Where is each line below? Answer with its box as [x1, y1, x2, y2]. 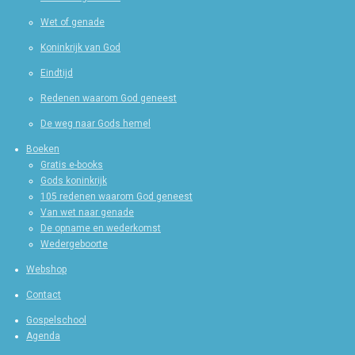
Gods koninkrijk [40, 174, 107, 186]
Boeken [26, 143, 59, 155]
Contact [26, 288, 61, 300]
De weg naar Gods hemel [40, 117, 151, 129]
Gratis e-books [40, 158, 103, 170]
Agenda [26, 330, 60, 342]
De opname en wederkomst [40, 222, 161, 234]
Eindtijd [40, 67, 73, 78]
